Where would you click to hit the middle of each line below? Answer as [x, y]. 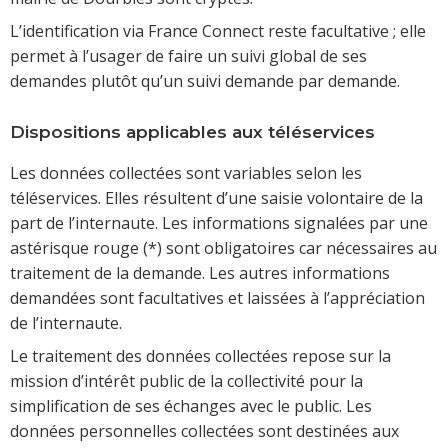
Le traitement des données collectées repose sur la [200, 356]
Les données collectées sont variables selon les [186, 173]
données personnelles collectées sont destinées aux [204, 431]
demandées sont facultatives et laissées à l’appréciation [217, 298]
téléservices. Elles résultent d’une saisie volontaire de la [216, 198]
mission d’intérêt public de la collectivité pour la [186, 381]
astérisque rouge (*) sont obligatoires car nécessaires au [223, 248]
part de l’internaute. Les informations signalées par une [219, 223]
